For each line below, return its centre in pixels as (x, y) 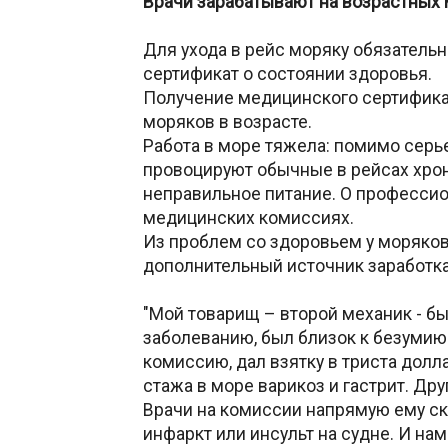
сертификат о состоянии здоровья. (287, 73)
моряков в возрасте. (227, 121)
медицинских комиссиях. (248, 217)
